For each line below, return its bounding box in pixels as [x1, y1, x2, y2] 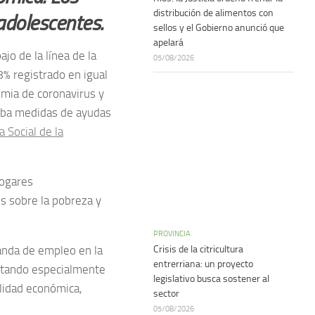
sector [153, 288, 179, 300]
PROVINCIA [153, 229, 191, 238]
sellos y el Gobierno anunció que [153, 22, 284, 34]
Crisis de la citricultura [153, 243, 243, 255]
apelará [153, 37, 184, 49]
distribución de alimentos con [153, 7, 274, 19]
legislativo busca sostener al [153, 273, 269, 285]
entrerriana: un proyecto [153, 258, 253, 270]
